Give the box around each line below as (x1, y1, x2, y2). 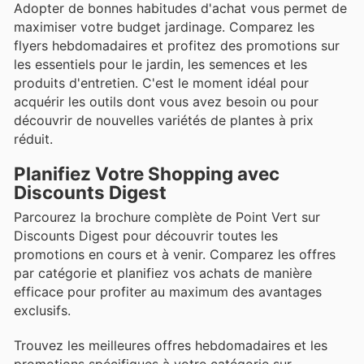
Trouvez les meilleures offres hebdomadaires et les (14, 336, 327, 353)
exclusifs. (14, 302, 71, 319)
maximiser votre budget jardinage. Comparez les (14, 19, 314, 36)
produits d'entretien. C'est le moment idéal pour (14, 75, 309, 92)
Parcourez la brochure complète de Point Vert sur (14, 209, 320, 226)
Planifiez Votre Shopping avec (14, 162, 279, 185)
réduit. (14, 131, 53, 148)
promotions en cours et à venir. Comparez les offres (14, 246, 336, 263)
